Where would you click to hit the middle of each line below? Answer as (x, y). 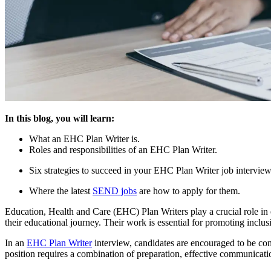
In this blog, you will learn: (60, 118)
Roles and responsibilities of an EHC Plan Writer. (123, 149)
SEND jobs (115, 191)
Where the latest (61, 191)
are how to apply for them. (188, 191)
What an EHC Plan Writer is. (84, 139)
